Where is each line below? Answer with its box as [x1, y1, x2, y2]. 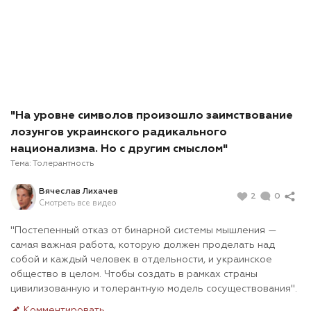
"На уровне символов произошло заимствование [10, 110, 293, 122]
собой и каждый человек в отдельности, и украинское [10, 255, 272, 265]
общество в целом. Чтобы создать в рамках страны [10, 269, 258, 280]
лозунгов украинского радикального [10, 127, 227, 139]
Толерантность [33, 160, 94, 169]
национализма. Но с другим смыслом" [10, 144, 228, 155]
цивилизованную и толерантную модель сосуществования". [10, 284, 297, 294]
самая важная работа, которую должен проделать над [10, 240, 275, 251]
